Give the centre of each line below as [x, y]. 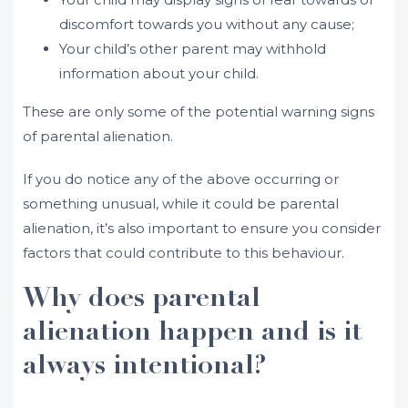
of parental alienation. [98, 136]
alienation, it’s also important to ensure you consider [202, 228]
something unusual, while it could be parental [181, 204]
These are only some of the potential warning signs [199, 112]
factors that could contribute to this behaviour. [184, 253]
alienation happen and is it [192, 333]
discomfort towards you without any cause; [207, 24]
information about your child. [159, 73]
